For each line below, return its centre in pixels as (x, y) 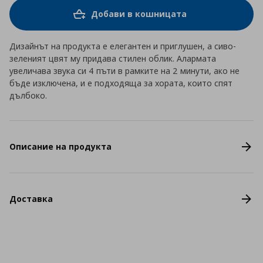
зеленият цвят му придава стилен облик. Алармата (113, 58)
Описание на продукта (60, 147)
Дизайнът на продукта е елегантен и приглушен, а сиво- (123, 46)
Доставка (31, 199)
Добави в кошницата (139, 14)
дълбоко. (28, 95)
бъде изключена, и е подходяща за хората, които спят (121, 83)
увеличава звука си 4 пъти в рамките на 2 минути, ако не (124, 70)
